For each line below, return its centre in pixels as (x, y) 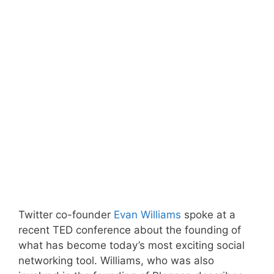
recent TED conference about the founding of (130, 230)
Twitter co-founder (66, 215)
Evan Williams (147, 215)
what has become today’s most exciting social (131, 245)
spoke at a (208, 215)
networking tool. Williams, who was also (116, 261)
